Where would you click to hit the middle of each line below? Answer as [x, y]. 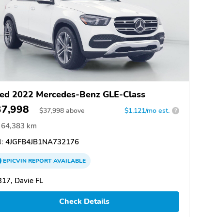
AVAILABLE [69, 161]
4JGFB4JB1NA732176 [41, 142]
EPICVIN [15, 161]
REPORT [40, 161]
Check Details [84, 202]
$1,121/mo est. [147, 110]
